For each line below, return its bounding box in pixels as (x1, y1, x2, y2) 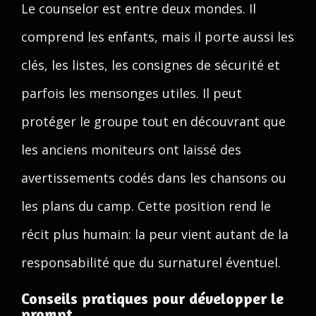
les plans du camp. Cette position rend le (21, 197, 271, 214)
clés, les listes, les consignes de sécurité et (21, 56, 280, 73)
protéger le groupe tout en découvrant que (21, 113, 286, 130)
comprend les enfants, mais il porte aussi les (21, 28, 294, 45)
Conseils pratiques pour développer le (21, 289, 284, 308)
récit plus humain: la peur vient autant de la (21, 226, 288, 243)
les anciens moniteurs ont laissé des (21, 141, 241, 158)
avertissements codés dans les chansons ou (21, 169, 286, 186)
